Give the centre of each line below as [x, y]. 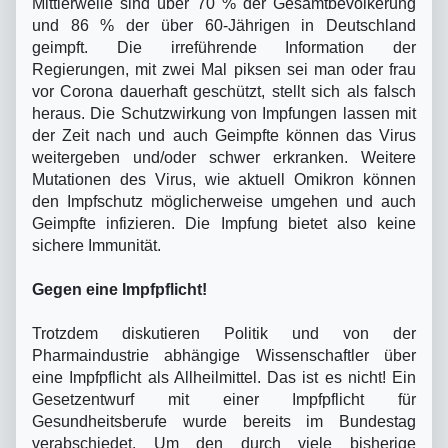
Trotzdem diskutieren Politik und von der [224, 333]
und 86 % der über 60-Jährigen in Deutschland [224, 25]
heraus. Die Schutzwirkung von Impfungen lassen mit [224, 113]
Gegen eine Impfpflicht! [119, 289]
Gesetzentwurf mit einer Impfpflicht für [224, 399]
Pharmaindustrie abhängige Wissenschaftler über [224, 355]
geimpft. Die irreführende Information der [224, 47]
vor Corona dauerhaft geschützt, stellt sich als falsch [224, 91]
